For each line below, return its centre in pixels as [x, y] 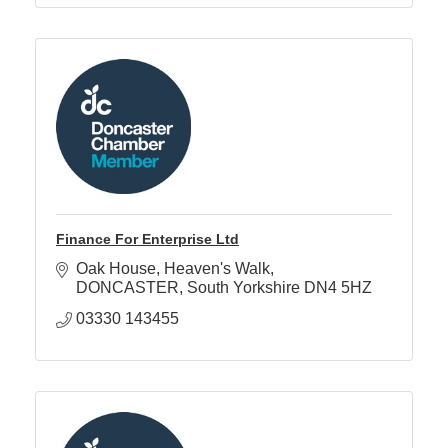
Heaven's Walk [217, 269]
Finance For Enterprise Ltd [147, 239]
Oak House [116, 269]
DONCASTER [127, 288]
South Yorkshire [243, 288]
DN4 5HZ [338, 288]
